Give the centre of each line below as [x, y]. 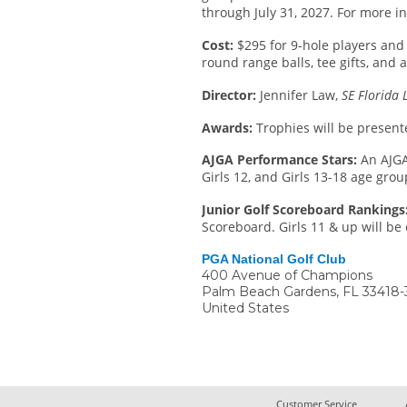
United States [245, 308]
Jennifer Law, [301, 94]
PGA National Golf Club [274, 258]
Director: [231, 94]
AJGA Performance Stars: [279, 160]
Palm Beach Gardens [269, 291]
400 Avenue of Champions [287, 275]
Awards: [229, 127]
